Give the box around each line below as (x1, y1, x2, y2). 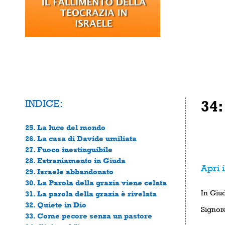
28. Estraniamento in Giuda (25, 156, 126, 165)
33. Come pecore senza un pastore (25, 211, 152, 220)
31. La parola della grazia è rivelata (25, 189, 157, 198)
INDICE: (25, 97, 63, 109)
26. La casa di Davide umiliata (25, 134, 137, 143)
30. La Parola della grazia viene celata (25, 178, 167, 187)
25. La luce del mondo (25, 123, 105, 132)
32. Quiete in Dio (25, 200, 86, 209)
